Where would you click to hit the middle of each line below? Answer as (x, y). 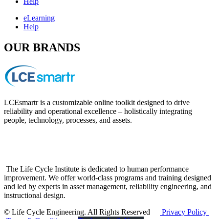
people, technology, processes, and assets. (68, 120)
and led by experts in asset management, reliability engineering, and (108, 187)
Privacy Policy (184, 212)
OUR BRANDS (42, 48)
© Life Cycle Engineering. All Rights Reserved (82, 212)
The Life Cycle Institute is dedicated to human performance (96, 169)
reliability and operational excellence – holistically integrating (98, 111)
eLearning (39, 18)
